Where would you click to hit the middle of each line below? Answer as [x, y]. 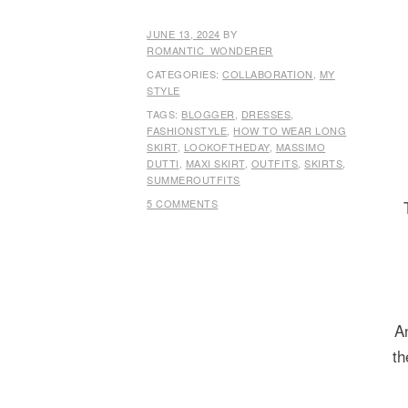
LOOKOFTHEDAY [226, 146]
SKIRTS [324, 163]
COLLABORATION [268, 73]
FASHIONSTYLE [187, 130]
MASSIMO [301, 146]
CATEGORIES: [185, 73]
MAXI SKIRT [215, 163]
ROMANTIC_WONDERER [210, 50]
